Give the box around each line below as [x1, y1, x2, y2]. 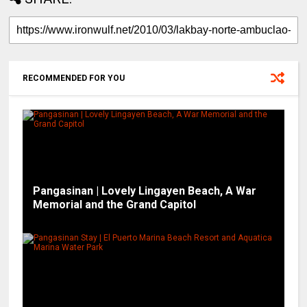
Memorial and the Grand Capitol [33, 197, 197, 211]
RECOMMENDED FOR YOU [23, 73, 125, 83]
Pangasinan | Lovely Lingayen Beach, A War [33, 184, 257, 197]
